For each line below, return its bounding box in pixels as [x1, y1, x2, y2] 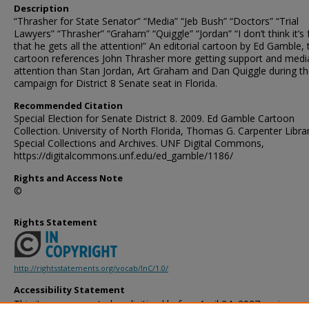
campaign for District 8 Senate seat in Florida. [14, 77, 217, 90]
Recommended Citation [14, 99, 123, 112]
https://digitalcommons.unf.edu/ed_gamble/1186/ [14, 149, 233, 162]
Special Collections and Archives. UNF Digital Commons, [14, 137, 264, 150]
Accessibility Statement [14, 283, 125, 297]
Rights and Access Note [14, 172, 123, 184]
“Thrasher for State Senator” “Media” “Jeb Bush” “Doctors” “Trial [14, 14, 299, 28]
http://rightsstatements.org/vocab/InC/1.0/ [14, 263, 168, 274]
